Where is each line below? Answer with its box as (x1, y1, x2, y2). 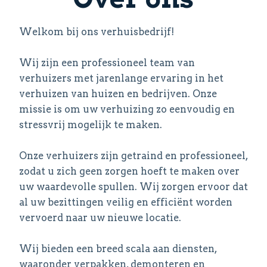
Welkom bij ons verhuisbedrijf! (19, 26, 174, 38)
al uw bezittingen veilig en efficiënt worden (19, 196, 232, 208)
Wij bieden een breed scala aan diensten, (19, 243, 217, 254)
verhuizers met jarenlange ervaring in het (19, 72, 223, 84)
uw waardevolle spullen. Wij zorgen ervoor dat (19, 181, 248, 193)
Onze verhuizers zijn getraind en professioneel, (19, 150, 248, 162)
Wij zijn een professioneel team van (19, 57, 195, 69)
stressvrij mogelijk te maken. (19, 119, 162, 131)
